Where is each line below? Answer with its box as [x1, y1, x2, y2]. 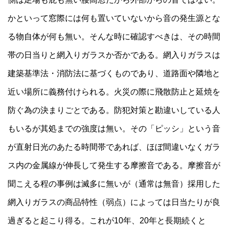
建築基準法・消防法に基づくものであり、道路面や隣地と [8, 69, 221, 78]
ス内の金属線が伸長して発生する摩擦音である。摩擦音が [8, 161, 221, 170]
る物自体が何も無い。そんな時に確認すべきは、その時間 [8, 32, 221, 41]
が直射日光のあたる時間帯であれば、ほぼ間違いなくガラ [8, 143, 221, 152]
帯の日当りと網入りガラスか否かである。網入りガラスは [8, 51, 221, 60]
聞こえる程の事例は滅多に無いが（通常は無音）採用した [8, 179, 221, 189]
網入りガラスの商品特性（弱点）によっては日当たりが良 [8, 198, 221, 207]
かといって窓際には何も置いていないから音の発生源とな [8, 14, 221, 23]
